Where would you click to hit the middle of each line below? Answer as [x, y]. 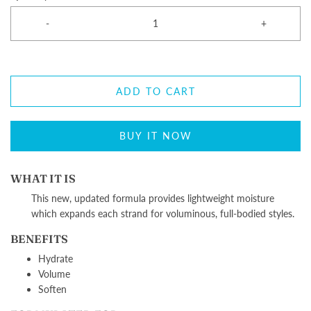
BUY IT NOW [155, 136]
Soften [52, 289]
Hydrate [56, 259]
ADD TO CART [155, 91]
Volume [54, 274]
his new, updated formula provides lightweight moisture [155, 198]
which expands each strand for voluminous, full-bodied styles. [163, 213]
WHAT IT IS [43, 178]
